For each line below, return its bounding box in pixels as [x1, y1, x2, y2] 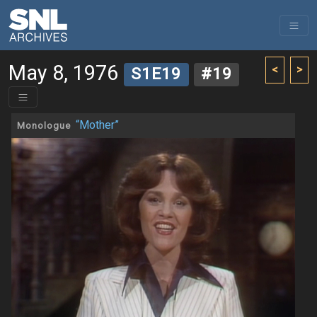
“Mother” [76, 117, 119, 134]
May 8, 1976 [8, 59, 118, 88]
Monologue [17, 120, 71, 133]
